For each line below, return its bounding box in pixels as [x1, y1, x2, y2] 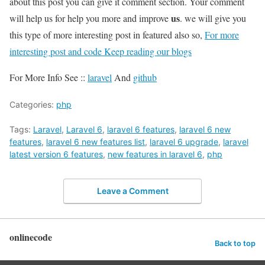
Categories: [9, 99, 56, 109]
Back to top [215, 239, 256, 248]
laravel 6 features [107, 124, 174, 134]
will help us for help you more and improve [9, 11, 171, 24]
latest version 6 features [9, 148, 103, 159]
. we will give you [180, 11, 246, 24]
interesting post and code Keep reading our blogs [9, 44, 192, 57]
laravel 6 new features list [46, 136, 145, 147]
